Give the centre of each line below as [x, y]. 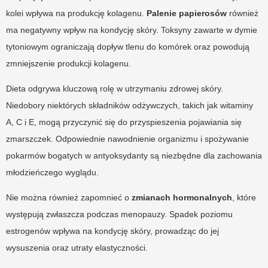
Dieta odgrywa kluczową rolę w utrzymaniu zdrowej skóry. [115, 88]
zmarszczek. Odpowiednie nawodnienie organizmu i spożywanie [127, 138]
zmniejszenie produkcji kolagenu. [68, 63]
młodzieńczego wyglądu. [52, 172]
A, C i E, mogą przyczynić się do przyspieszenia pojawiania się [124, 122]
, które [244, 197]
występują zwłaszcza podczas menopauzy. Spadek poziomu [119, 214]
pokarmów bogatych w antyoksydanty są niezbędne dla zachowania [134, 155]
